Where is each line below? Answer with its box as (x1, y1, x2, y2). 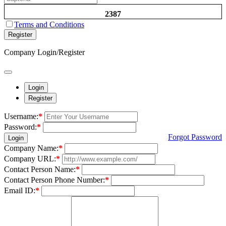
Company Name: (4, 143, 59, 152)
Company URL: (4, 154, 56, 163)
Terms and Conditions (14, 20, 84, 29)
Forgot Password (168, 132, 222, 141)
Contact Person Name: (4, 164, 76, 174)
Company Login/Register (4, 47, 85, 56)
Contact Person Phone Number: (4, 175, 105, 184)
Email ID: (4, 186, 35, 195)
